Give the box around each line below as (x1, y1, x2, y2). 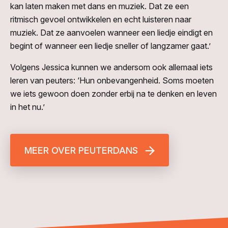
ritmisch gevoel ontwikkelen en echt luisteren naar (10, 14, 191, 25)
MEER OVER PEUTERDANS (24, 145, 138, 156)
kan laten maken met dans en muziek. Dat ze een (10, 1, 189, 12)
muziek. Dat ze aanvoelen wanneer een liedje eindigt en (10, 27, 213, 38)
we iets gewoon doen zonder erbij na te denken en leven (10, 89, 217, 99)
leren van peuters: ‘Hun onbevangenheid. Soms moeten (10, 75, 214, 86)
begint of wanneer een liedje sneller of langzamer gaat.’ (10, 41, 213, 51)
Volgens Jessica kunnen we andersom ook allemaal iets (10, 62, 213, 73)
